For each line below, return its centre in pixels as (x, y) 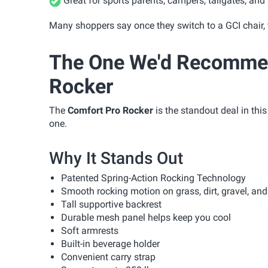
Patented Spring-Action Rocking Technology (153, 178)
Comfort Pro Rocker (110, 110)
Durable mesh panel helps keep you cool (146, 217)
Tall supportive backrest (111, 204)
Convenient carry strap (108, 257)
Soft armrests (90, 230)
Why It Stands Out (116, 158)
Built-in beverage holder (110, 243)
